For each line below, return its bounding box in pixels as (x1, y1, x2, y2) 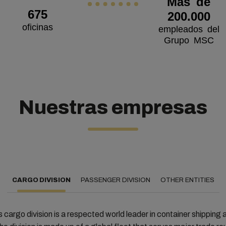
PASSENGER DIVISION (80, 177, 150, 184)
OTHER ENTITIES (160, 177, 214, 184)
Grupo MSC (163, 34, 214, 44)
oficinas (22, 22, 53, 31)
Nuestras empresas (19, 97, 207, 119)
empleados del (158, 23, 219, 33)
